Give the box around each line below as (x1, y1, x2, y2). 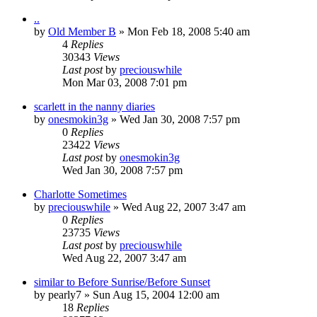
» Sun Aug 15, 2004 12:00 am (81, 288, 219, 301)
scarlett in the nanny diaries (34, 100, 155, 113)
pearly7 (48, 288, 81, 301)
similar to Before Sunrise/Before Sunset (34, 275, 210, 288)
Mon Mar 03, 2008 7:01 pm (62, 76, 187, 88)
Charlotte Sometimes (34, 188, 127, 200)
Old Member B (48, 25, 116, 38)
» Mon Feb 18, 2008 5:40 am (116, 25, 250, 38)
